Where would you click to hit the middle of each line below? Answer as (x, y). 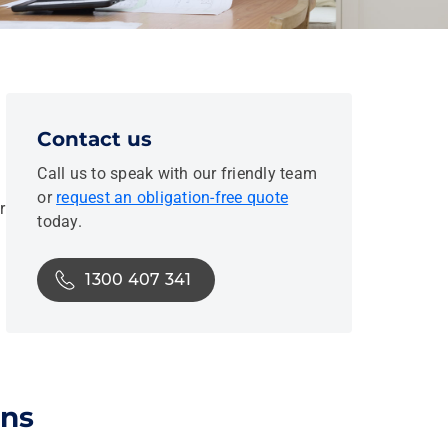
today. (59, 221)
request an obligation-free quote (172, 197)
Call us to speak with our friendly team (177, 173)
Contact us (95, 139)
